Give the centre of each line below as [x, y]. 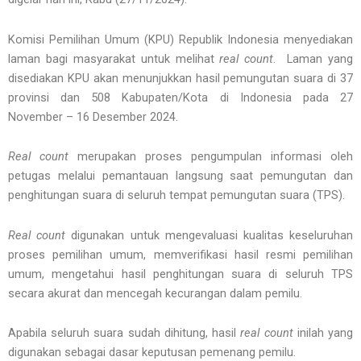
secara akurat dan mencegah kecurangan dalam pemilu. [155, 293]
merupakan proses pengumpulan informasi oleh [211, 157]
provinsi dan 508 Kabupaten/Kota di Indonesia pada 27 [180, 97]
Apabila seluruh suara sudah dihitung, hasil [124, 333]
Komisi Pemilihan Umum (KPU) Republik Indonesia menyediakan [180, 39]
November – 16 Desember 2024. [93, 116]
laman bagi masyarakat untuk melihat [114, 58]
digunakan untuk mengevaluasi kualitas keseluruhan [210, 235]
